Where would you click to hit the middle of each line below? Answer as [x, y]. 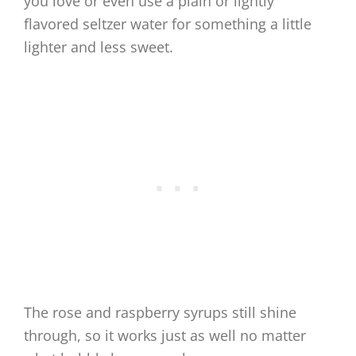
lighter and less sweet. [99, 47]
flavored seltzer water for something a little [168, 24]
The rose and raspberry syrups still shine [160, 313]
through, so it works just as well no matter [165, 336]
